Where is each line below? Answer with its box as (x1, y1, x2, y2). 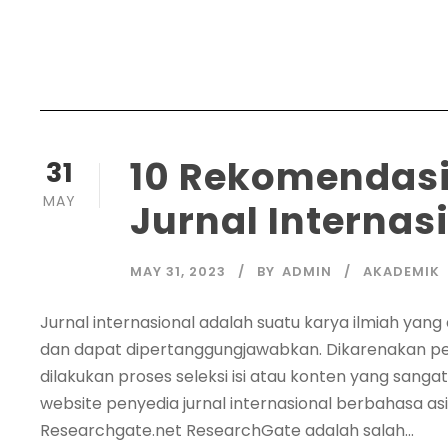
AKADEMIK (363, 261, 440, 281)
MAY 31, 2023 (130, 261, 226, 281)
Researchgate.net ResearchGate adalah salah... (40, 418, 414, 442)
